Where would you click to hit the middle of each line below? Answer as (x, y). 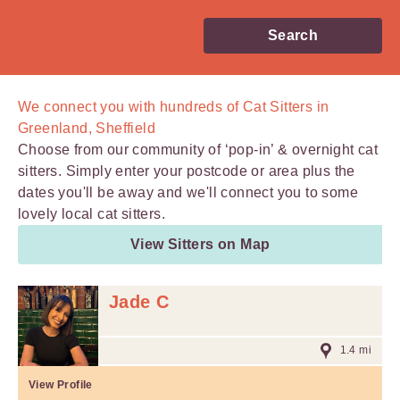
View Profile (61, 385)
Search (293, 35)
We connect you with (89, 107)
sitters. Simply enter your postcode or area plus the (187, 171)
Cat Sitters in (284, 107)
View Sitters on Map (200, 244)
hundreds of (200, 107)
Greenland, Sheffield (87, 128)
